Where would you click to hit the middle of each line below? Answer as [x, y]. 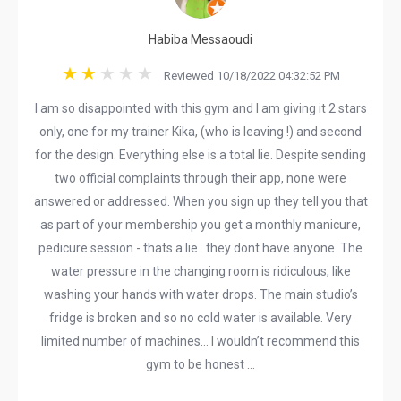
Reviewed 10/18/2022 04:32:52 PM [247, 76]
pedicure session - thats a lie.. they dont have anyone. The [200, 248]
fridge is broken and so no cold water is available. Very [200, 318]
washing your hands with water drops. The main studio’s [200, 294]
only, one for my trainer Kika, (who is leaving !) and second [200, 132]
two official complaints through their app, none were [200, 178]
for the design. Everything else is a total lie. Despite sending [200, 155]
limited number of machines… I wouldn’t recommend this [200, 341]
